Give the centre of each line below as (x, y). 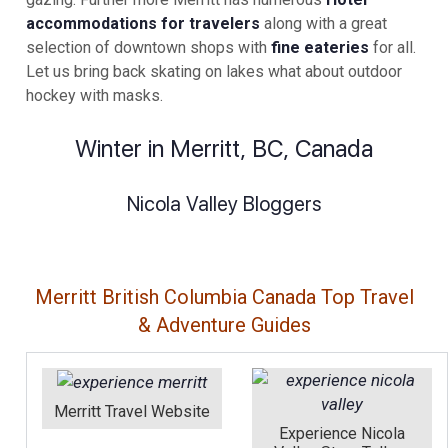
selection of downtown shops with (148, 48)
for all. (392, 48)
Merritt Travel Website (132, 411)
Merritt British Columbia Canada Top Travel (224, 297)
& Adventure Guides (224, 325)
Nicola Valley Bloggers (224, 204)
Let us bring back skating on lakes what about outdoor (214, 72)
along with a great (323, 24)
